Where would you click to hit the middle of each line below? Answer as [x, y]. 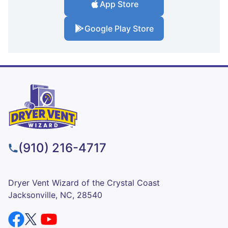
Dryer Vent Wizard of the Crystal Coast [84, 183]
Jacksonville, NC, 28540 [55, 195]
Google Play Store [119, 29]
